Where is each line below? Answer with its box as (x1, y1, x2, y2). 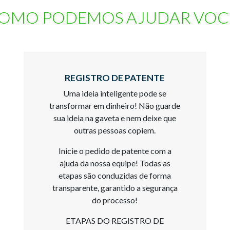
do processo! (92, 195, 138, 205)
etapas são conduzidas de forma (59, 170, 171, 180)
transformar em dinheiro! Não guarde (49, 100, 181, 110)
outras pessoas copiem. (74, 125, 156, 135)
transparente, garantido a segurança (52, 182, 178, 193)
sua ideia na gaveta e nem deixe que (53, 112, 177, 123)
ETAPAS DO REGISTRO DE (66, 215, 164, 225)
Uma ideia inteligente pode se (63, 88, 167, 98)
